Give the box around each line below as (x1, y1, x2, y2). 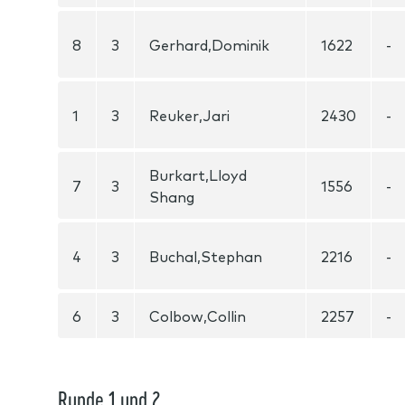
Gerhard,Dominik (149, 34, 269, 54)
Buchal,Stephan (149, 246, 262, 266)
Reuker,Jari (149, 105, 230, 125)
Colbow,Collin (149, 306, 246, 325)
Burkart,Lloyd (149, 165, 247, 184)
